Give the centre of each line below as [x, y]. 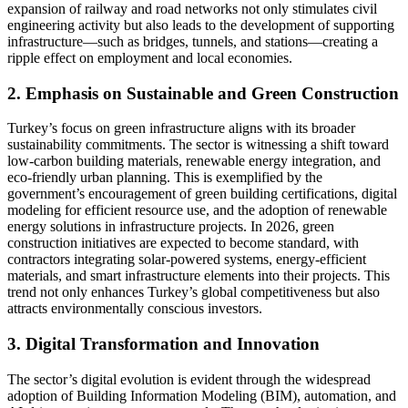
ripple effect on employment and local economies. [150, 57]
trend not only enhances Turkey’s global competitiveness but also [194, 292]
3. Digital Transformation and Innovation [163, 344]
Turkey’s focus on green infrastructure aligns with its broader [181, 128]
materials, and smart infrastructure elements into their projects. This [199, 276]
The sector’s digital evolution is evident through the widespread [189, 379]
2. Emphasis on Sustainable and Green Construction [203, 93]
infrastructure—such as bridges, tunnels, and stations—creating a [193, 41]
